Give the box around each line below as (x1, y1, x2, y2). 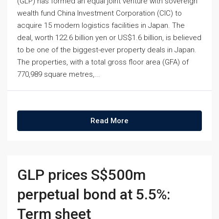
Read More (90, 116, 129, 125)
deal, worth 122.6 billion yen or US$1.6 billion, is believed (17, 33, 201, 42)
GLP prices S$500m (17, 166, 146, 183)
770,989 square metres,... (17, 70, 100, 79)
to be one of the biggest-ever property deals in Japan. (17, 45, 197, 54)
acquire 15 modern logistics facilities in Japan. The (17, 21, 185, 30)
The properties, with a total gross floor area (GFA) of (17, 58, 189, 66)
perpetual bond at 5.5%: (17, 186, 170, 203)
